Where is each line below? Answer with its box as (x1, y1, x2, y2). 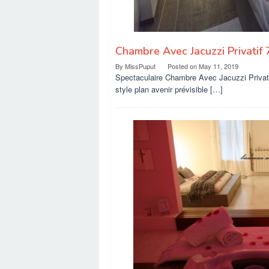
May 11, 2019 (199, 61, 238, 71)
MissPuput (125, 61, 156, 71)
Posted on (168, 61, 199, 71)
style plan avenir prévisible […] (115, 83, 223, 95)
